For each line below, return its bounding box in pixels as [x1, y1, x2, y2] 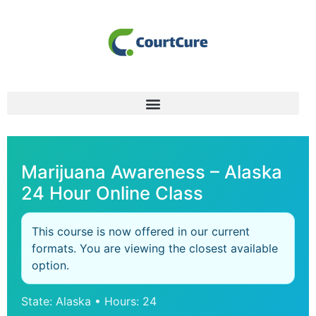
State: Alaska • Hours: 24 [21, 294, 157, 308]
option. [32, 258, 69, 272]
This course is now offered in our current [32, 224, 250, 238]
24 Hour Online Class [21, 182, 203, 204]
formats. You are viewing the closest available [32, 241, 278, 255]
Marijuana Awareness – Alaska [21, 161, 282, 183]
